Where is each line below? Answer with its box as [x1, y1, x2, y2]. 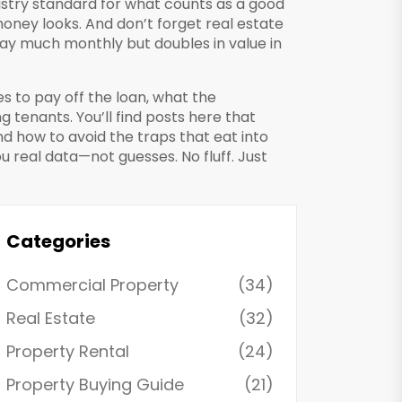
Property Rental [6, 340, 129, 363]
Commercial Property [6, 274, 179, 296]
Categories [6, 229, 110, 254]
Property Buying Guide [6, 373, 184, 396]
